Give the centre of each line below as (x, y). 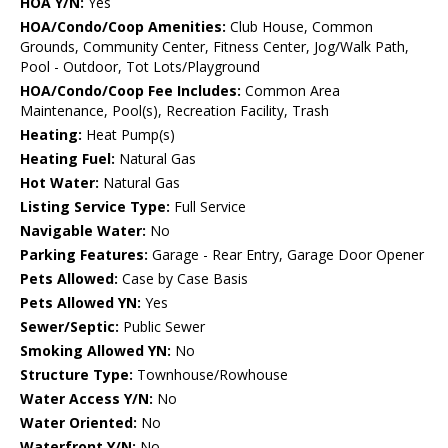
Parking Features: (84, 255)
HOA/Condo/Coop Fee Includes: (130, 91)
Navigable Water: (83, 231)
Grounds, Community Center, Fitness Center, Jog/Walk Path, (214, 47)
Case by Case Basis (183, 279)
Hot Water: (59, 183)
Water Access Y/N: (86, 399)
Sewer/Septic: (69, 327)
